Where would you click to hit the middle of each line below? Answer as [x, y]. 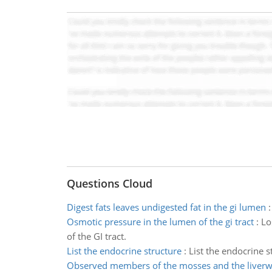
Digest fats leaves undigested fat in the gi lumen [166, 207]
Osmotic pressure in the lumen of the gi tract [160, 222]
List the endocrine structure [124, 251]
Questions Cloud [109, 183]
